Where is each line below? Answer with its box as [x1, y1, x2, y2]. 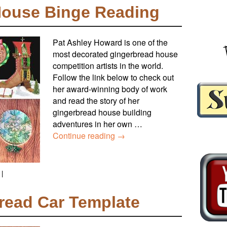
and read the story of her [53, 95, 139, 107]
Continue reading [53, 130, 117, 142]
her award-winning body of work [53, 83, 167, 95]
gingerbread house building [53, 106, 152, 119]
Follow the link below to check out [53, 71, 174, 84]
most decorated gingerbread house [53, 48, 178, 60]
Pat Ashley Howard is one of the [53, 36, 168, 49]
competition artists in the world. [53, 60, 163, 72]
